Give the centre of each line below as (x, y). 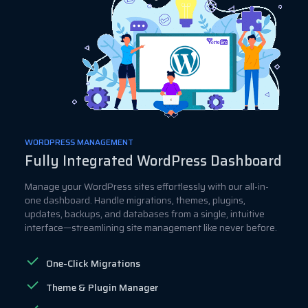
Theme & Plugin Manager (102, 288)
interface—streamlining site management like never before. (151, 228)
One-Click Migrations (93, 264)
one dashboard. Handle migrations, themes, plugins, (135, 200)
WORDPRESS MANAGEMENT (79, 142)
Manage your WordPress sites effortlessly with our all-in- (147, 186)
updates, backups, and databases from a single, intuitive (145, 214)
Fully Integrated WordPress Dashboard (153, 161)
